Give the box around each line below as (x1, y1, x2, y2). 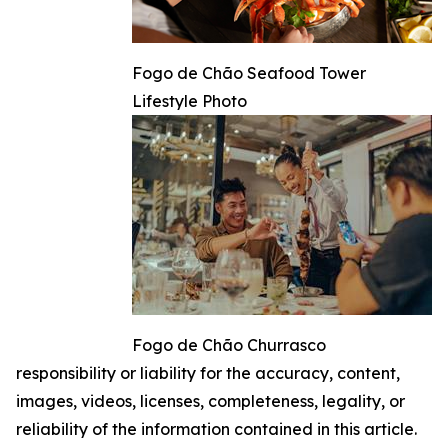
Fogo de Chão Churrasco (132, 335, 326, 356)
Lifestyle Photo (132, 91, 247, 112)
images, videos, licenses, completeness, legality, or (16, 391, 405, 412)
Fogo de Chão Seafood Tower (132, 63, 366, 84)
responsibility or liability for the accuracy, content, (16, 363, 400, 384)
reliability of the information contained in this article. (16, 419, 417, 440)
